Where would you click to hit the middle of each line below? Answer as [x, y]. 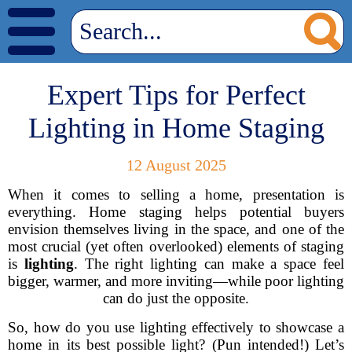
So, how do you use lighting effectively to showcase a [176, 327]
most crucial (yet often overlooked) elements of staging [176, 246]
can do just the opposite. [176, 298]
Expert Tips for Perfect [176, 95]
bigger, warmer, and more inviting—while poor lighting [176, 281]
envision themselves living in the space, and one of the [176, 229]
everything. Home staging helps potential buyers [176, 212]
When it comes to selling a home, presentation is [176, 194]
